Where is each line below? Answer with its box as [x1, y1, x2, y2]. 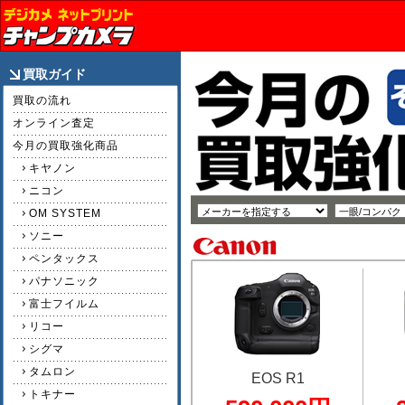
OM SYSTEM [29, 206, 101, 220]
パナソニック [29, 274, 99, 287]
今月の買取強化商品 [13, 139, 118, 152]
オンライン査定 [13, 117, 95, 129]
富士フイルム [29, 297, 99, 310]
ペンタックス [29, 251, 99, 265]
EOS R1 [250, 371, 305, 386]
